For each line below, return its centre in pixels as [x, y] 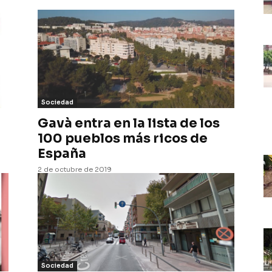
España [62, 154]
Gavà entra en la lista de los [129, 123]
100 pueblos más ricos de [123, 138]
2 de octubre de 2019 [75, 169]
